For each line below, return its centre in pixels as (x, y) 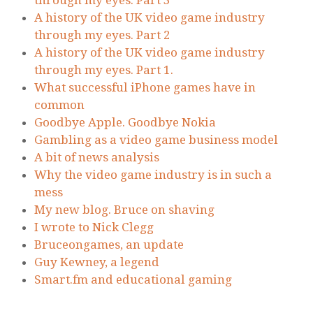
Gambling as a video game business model (156, 140)
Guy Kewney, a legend (97, 262)
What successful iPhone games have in (145, 88)
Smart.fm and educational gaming (133, 280)
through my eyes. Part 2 (102, 35)
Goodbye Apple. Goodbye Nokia (125, 123)
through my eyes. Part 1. (104, 70)
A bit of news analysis (97, 158)
